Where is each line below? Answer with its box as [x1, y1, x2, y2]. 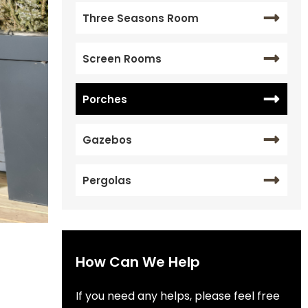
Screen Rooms [82, 51, 162, 66]
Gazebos [82, 132, 132, 147]
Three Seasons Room [82, 10, 199, 25]
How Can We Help [75, 252, 200, 272]
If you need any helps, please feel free [75, 288, 280, 305]
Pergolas [82, 173, 131, 188]
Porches [82, 91, 127, 107]
